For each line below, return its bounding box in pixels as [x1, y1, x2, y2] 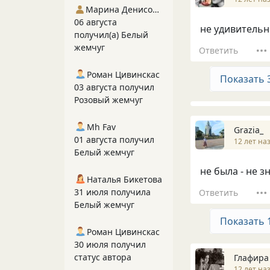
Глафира [234, 251, 269, 263]
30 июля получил [74, 239, 146, 250]
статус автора [74, 251, 131, 263]
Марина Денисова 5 [152, 4, 160, 15]
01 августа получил [74, 134, 154, 145]
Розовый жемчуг [74, 94, 143, 105]
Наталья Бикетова [87, 174, 162, 185]
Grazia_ [234, 124, 263, 136]
